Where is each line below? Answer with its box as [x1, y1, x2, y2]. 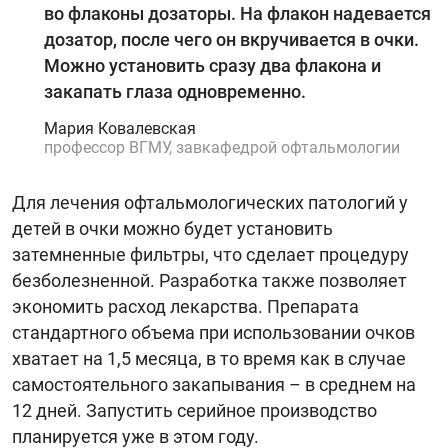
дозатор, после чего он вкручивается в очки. [44, 28, 419, 50]
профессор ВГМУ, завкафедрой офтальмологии [44, 137, 400, 157]
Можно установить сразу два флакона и [44, 54, 381, 76]
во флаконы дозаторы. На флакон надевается [44, 2, 431, 24]
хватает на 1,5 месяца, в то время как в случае [12, 347, 406, 369]
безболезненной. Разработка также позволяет [12, 269, 407, 291]
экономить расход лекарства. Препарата [12, 295, 359, 317]
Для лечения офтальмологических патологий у [12, 191, 408, 213]
